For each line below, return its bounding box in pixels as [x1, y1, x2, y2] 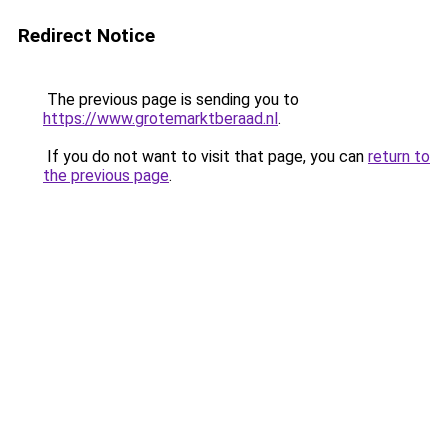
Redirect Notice [18, 24, 155, 47]
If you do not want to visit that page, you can [43, 147, 368, 166]
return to [368, 147, 430, 166]
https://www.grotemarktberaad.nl [43, 109, 278, 128]
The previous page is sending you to [43, 90, 299, 109]
